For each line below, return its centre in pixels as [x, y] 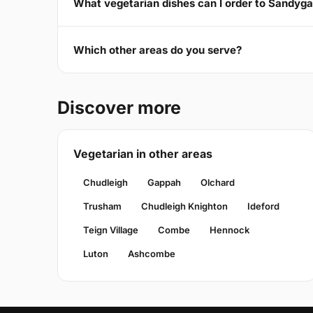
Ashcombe [152, 254]
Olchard [218, 183]
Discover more [119, 108]
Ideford [263, 206]
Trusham [102, 206]
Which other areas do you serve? [158, 50]
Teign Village [111, 230]
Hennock [230, 230]
